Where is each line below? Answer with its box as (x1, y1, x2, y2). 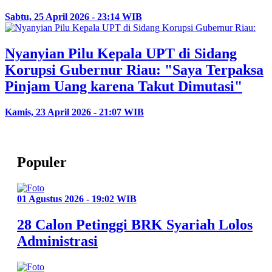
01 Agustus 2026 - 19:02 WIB (17, 194, 137, 205)
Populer (17, 154, 67, 171)
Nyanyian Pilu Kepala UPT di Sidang (5, 46, 237, 62)
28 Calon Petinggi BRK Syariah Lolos (17, 216, 253, 233)
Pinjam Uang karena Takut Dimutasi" (5, 78, 242, 95)
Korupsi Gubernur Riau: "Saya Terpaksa (5, 62, 263, 78)
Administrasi (17, 233, 98, 249)
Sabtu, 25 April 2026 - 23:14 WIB (5, 12, 142, 22)
